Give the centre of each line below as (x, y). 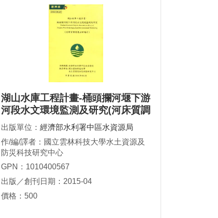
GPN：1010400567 (35, 167)
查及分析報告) (32, 122)
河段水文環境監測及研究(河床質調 (76, 110)
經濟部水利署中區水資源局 (87, 127)
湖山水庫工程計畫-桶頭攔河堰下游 (76, 98)
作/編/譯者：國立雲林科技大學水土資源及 (73, 142)
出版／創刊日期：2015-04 (46, 182)
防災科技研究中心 (32, 153)
